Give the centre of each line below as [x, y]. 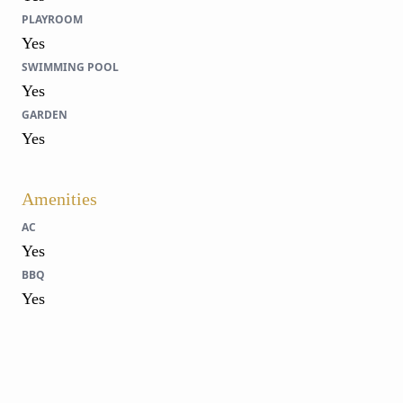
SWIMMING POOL [70, 67]
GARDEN [45, 114]
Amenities [59, 198]
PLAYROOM [52, 19]
